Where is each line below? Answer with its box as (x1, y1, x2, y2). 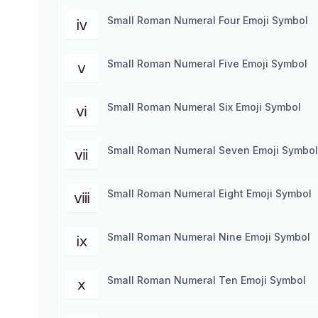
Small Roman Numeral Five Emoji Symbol (107, 57, 307, 70)
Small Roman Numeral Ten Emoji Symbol (107, 274, 306, 286)
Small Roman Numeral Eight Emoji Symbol (107, 187, 312, 199)
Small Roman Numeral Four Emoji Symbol (107, 14, 308, 26)
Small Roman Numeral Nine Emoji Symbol (107, 231, 310, 243)
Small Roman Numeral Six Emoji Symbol (107, 101, 301, 113)
